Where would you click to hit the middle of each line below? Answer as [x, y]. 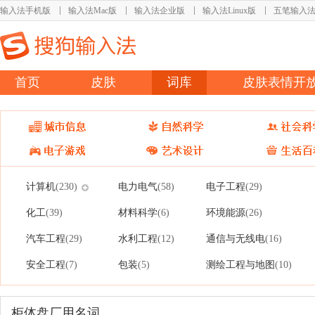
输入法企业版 [160, 11]
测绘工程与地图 [240, 264]
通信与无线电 [236, 238]
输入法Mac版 [92, 11]
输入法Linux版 [229, 11]
